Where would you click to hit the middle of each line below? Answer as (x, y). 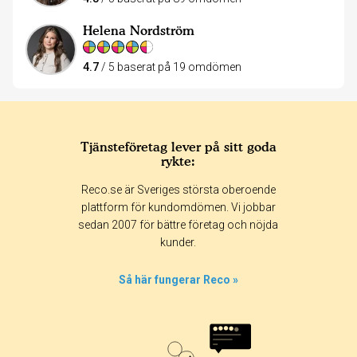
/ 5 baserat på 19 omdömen (170, 67)
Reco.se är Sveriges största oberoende (178, 189)
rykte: (178, 161)
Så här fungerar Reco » (178, 279)
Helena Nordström (139, 31)
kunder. (178, 242)
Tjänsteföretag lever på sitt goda (178, 146)
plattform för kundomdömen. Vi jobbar (178, 207)
